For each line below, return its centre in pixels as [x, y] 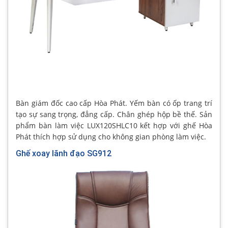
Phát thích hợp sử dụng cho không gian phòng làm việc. [111, 136]
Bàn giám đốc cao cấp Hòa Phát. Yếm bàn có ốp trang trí [114, 103]
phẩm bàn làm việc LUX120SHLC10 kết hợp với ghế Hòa [114, 125]
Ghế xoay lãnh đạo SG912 [64, 153]
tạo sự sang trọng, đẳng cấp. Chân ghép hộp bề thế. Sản [114, 114]
